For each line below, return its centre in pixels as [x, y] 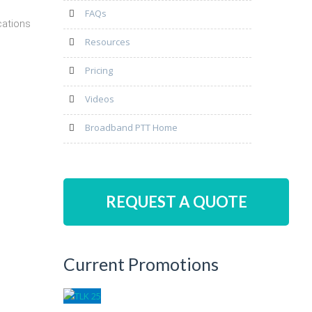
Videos [100, 99]
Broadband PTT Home [131, 127]
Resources [108, 42]
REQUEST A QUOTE [176, 202]
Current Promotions [141, 264]
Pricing [99, 70]
